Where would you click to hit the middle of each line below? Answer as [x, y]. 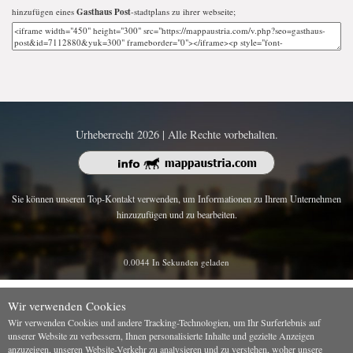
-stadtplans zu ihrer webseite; [183, 11]
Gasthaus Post [104, 11]
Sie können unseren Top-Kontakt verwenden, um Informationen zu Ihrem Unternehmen [176, 198]
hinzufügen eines [44, 11]
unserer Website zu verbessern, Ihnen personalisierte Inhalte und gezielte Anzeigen [161, 335]
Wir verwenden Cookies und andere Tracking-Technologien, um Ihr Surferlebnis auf [164, 322]
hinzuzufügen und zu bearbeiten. [176, 214]
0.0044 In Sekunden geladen [176, 262]
